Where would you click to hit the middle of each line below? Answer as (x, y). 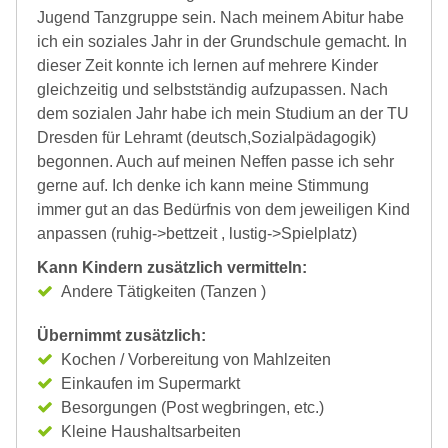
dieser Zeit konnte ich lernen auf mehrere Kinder (207, 65)
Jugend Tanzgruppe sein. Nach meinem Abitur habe (220, 17)
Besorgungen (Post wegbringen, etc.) (192, 407)
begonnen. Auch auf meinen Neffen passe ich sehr (215, 161)
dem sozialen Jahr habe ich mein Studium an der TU (223, 113)
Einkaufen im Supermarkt (150, 383)
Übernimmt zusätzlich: (121, 335)
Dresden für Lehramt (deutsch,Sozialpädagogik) (206, 137)
